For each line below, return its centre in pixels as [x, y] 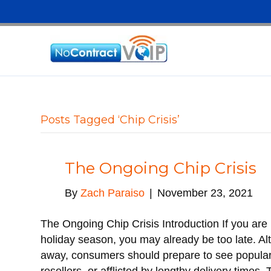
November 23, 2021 [205, 193]
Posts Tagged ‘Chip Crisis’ [110, 120]
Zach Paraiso [113, 193]
